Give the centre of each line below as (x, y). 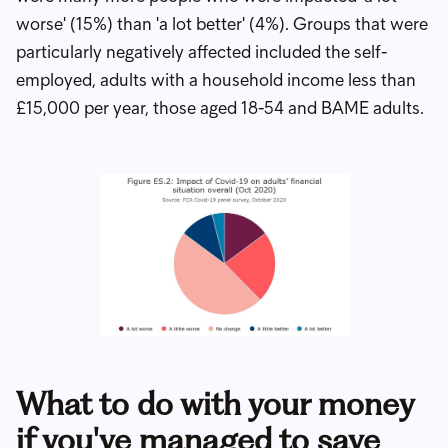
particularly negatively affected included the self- (201, 51)
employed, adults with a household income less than (216, 79)
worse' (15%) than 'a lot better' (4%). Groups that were (222, 23)
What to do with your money (215, 403)
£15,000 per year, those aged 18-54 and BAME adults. (220, 107)
